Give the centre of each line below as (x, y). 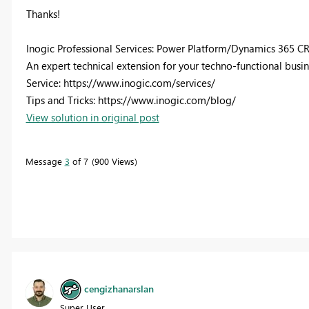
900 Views (114, 161)
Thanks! (43, 13)
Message (45, 161)
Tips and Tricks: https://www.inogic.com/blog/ (131, 100)
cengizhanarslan (119, 288)
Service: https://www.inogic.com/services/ (120, 82)
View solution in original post (92, 117)
